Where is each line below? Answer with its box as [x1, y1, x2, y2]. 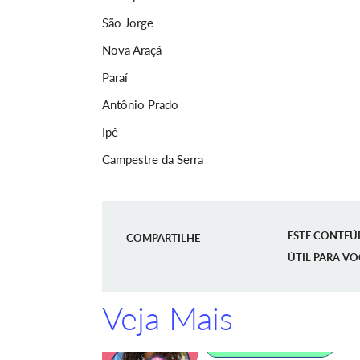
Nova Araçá [102, 43, 162, 57]
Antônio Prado [102, 97, 178, 112]
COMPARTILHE [126, 231, 200, 244]
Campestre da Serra [102, 152, 203, 166]
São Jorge [102, 15, 153, 30]
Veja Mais [102, 299, 233, 337]
